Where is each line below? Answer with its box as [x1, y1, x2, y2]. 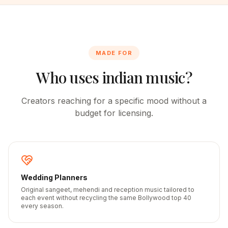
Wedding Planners [21, 173, 88, 182]
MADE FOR [95, 49, 133, 56]
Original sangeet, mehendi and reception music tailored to [21, 186, 194, 193]
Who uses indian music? [36, 67, 192, 88]
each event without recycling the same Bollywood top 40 [21, 194, 191, 202]
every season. [21, 202, 64, 210]
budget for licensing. [75, 108, 153, 118]
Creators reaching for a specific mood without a [21, 96, 207, 106]
